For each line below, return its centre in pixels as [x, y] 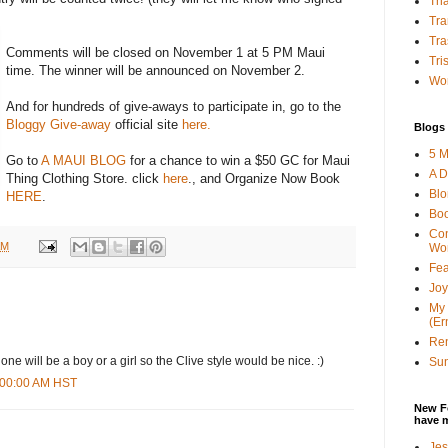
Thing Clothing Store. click [84, 179]
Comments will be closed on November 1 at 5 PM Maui [165, 53]
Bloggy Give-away [58, 125]
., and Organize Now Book [264, 179]
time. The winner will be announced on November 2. [155, 71]
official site [146, 125]
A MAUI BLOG [83, 161]
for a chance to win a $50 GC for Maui [238, 161]
